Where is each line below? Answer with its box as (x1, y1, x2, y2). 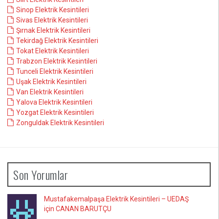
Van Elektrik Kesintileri (16, 88, 84, 96)
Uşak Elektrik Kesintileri (16, 78, 87, 86)
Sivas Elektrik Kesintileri (16, 16, 88, 24)
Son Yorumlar (13, 166, 68, 183)
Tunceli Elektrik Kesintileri (16, 67, 93, 75)
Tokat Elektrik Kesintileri (16, 47, 89, 55)
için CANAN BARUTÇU (44, 205, 111, 213)
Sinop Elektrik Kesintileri (16, 6, 89, 14)
